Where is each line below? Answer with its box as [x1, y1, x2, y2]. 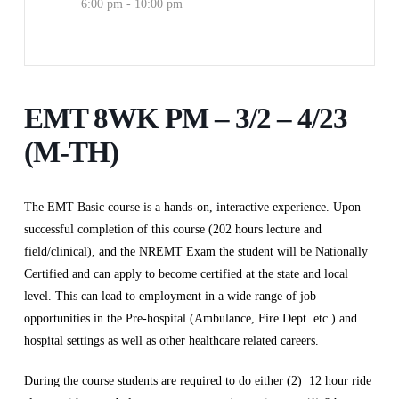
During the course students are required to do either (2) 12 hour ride [23, 374, 371, 388]
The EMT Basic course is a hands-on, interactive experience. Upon [23, 200, 361, 215]
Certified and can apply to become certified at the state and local [23, 267, 348, 281]
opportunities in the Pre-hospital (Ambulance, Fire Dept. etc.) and [23, 312, 357, 326]
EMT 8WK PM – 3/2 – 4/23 [23, 102, 347, 135]
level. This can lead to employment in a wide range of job [23, 289, 316, 304]
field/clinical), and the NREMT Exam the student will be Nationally [23, 245, 368, 259]
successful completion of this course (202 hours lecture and [23, 223, 322, 237]
